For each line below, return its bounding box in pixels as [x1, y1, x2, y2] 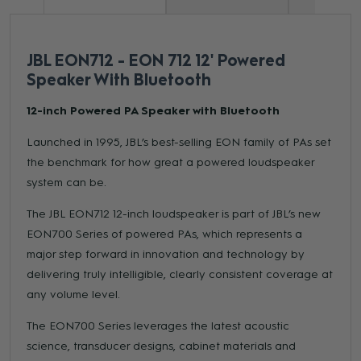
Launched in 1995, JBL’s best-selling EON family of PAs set [27, 135, 332, 150]
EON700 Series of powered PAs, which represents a [27, 227, 303, 242]
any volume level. [27, 288, 121, 302]
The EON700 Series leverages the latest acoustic [27, 319, 290, 334]
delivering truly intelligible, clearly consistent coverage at [27, 268, 334, 282]
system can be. [27, 176, 107, 190]
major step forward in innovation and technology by [27, 247, 305, 262]
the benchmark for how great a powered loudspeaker [27, 156, 315, 170]
